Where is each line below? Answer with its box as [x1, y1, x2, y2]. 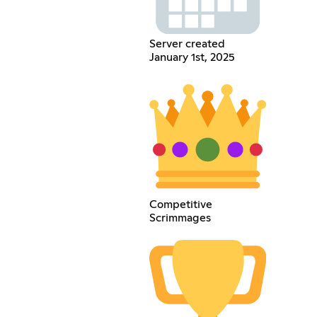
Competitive [149, 199, 212, 211]
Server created [149, 38, 225, 50]
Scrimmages [149, 212, 211, 224]
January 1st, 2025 [149, 51, 235, 63]
